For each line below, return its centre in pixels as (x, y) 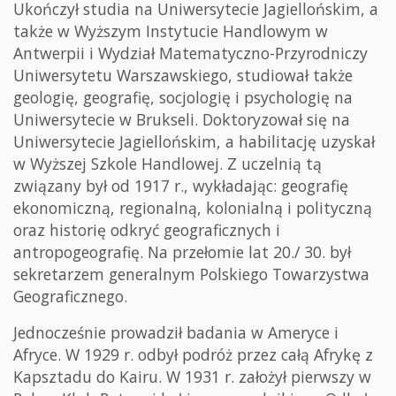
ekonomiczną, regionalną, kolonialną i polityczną (193, 208)
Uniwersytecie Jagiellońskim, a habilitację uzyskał (194, 142)
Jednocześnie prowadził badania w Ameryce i (176, 333)
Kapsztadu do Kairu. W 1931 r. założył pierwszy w (192, 377)
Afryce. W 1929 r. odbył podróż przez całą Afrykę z (193, 355)
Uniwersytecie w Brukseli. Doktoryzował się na (182, 120)
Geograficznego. (70, 297)
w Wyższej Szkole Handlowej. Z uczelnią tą (168, 164)
